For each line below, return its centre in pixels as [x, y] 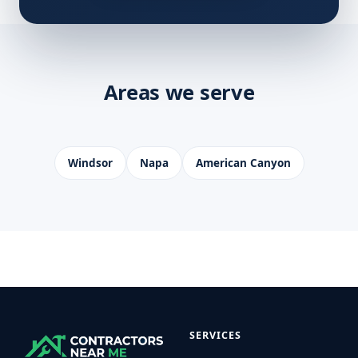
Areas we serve [179, 93]
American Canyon [243, 163]
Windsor [90, 163]
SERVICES [215, 336]
